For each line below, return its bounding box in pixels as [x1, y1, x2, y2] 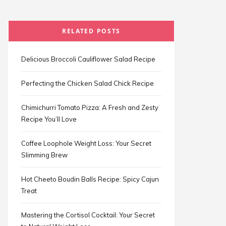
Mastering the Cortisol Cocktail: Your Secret [21, 211, 155, 219]
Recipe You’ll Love [21, 115, 77, 123]
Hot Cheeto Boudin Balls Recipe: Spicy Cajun [21, 175, 159, 183]
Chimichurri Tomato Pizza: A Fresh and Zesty [21, 103, 158, 111]
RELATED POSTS [62, 27, 121, 35]
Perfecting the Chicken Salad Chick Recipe [21, 79, 154, 87]
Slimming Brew [21, 151, 68, 159]
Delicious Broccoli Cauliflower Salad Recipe [21, 55, 155, 63]
